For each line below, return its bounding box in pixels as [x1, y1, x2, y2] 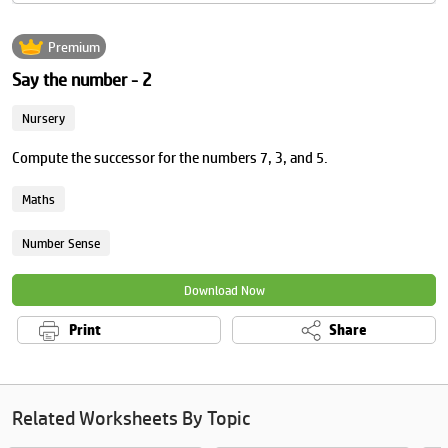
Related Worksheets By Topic [12, 407, 250, 429]
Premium [47, 38, 100, 55]
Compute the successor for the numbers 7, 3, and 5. [12, 149, 328, 166]
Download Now [183, 282, 265, 298]
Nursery [22, 110, 65, 126]
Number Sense [22, 235, 100, 251]
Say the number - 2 [12, 69, 152, 90]
